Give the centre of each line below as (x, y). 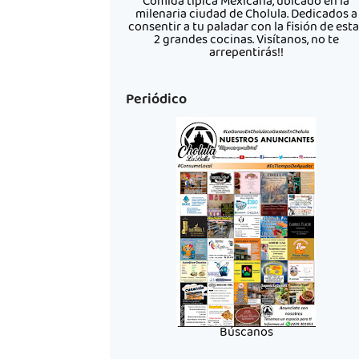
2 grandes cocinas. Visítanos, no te (246, 41)
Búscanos (246, 333)
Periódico (157, 101)
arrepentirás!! (246, 54)
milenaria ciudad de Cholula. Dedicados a (246, 15)
